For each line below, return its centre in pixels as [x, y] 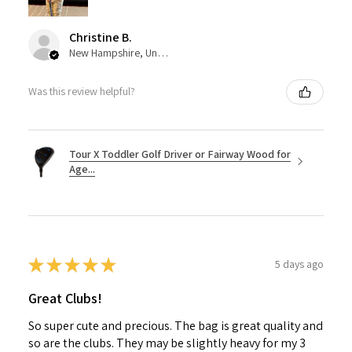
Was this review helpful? [82, 92]
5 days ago [299, 264]
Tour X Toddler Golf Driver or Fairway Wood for [180, 154]
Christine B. [101, 37]
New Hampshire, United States [163, 52]
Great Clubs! [65, 298]
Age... [82, 169]
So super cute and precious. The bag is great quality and [176, 325]
